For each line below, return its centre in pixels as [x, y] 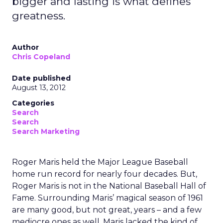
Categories [33, 103]
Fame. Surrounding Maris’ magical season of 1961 [108, 198]
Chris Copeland [41, 57]
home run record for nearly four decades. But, [105, 174]
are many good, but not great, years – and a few [107, 210]
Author [25, 47]
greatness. [39, 16]
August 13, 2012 [39, 88]
